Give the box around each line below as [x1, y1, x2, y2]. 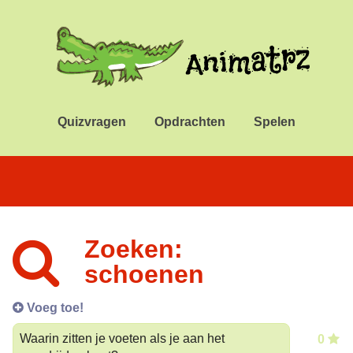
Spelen [254, 115, 295, 128]
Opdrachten [154, 115, 225, 128]
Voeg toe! [24, 300, 84, 314]
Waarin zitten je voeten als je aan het [20, 331, 225, 345]
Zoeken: [84, 234, 183, 263]
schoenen [84, 259, 204, 288]
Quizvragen [58, 115, 126, 128]
